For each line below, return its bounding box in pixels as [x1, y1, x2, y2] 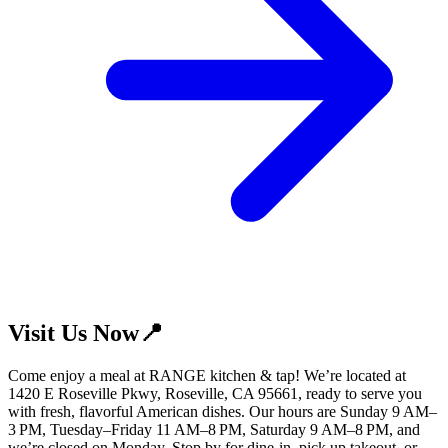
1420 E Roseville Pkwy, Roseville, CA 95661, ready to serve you [8, 385, 422, 403]
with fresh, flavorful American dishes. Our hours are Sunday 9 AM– [8, 403, 437, 421]
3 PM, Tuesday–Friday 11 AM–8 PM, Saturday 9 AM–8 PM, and [8, 421, 420, 439]
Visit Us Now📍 [8, 320, 163, 347]
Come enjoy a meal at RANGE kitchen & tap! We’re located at [8, 367, 406, 385]
